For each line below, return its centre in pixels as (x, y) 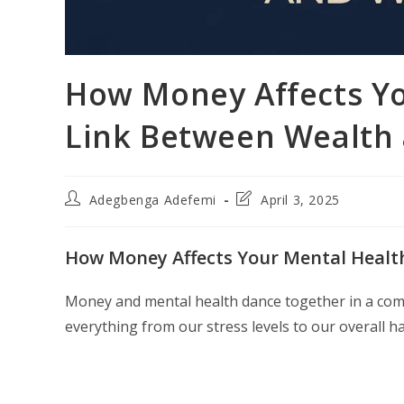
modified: (265, 232)
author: (87, 215)
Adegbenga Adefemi (152, 200)
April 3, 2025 (300, 200)
